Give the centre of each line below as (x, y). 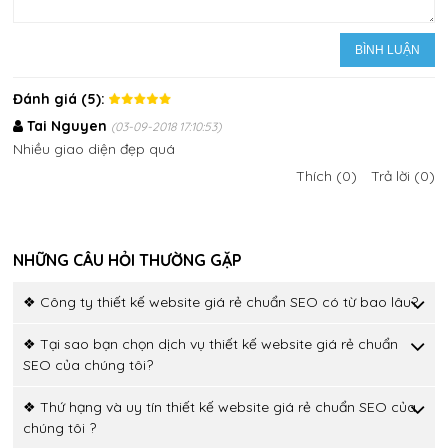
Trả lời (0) (402, 175)
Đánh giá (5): (59, 98)
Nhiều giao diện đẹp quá (94, 148)
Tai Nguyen (67, 125)
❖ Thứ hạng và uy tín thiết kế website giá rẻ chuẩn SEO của (220, 406)
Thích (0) (326, 175)
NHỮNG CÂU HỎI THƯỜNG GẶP (128, 259)
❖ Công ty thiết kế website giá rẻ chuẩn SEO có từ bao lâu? (221, 301)
